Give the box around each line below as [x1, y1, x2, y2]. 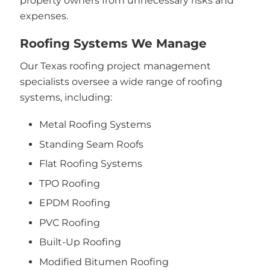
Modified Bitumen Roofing [39, 256, 169, 268]
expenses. [19, 10, 68, 22]
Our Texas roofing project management [19, 60, 211, 72]
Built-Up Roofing [39, 236, 121, 248]
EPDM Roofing [39, 197, 110, 209]
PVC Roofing [39, 216, 100, 228]
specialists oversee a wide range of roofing [19, 75, 222, 87]
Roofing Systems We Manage [19, 36, 207, 51]
